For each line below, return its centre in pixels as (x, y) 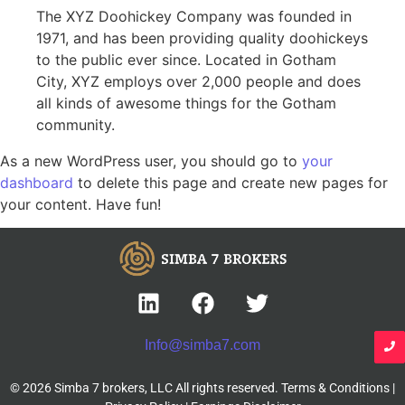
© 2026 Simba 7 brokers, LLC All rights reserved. (146, 387)
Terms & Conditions (335, 387)
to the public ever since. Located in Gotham (186, 59)
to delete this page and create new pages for (231, 182)
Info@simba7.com (202, 345)
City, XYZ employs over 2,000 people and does (198, 81)
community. (75, 124)
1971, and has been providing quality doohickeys (202, 38)
